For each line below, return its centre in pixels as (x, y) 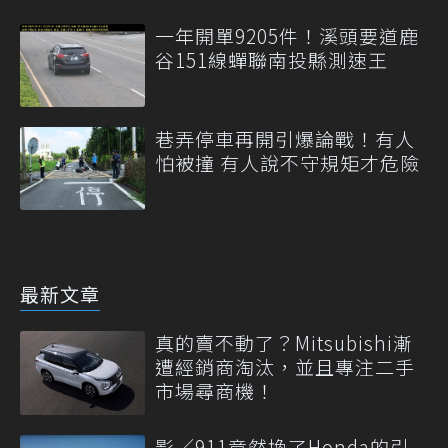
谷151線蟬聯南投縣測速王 (271, 59)
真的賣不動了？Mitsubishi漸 (284, 343)
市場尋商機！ (215, 391)
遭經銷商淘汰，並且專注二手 (285, 367)
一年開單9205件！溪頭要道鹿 (287, 35)
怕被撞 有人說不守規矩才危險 (287, 163)
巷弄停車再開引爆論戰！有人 (285, 139)
